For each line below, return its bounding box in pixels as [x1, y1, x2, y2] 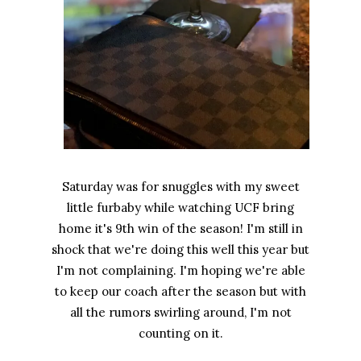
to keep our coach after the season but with [55, 284, 306, 300]
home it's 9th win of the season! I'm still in [58, 221, 303, 237]
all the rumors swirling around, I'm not [69, 305, 292, 321]
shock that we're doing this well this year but [52, 242, 309, 258]
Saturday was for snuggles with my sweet [61, 179, 300, 195]
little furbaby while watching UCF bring [67, 200, 294, 216]
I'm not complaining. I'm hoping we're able [56, 263, 305, 279]
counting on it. [138, 326, 223, 342]
